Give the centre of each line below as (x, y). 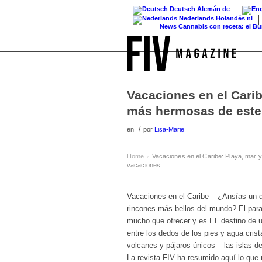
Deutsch (182, 9)
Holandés (230, 18)
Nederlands (196, 18)
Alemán (209, 9)
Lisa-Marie (169, 129)
